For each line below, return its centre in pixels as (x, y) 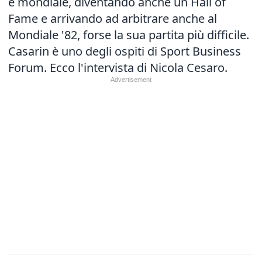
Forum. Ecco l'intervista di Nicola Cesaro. (118, 68)
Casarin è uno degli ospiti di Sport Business (125, 51)
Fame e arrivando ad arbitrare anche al (113, 18)
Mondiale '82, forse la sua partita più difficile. (129, 35)
